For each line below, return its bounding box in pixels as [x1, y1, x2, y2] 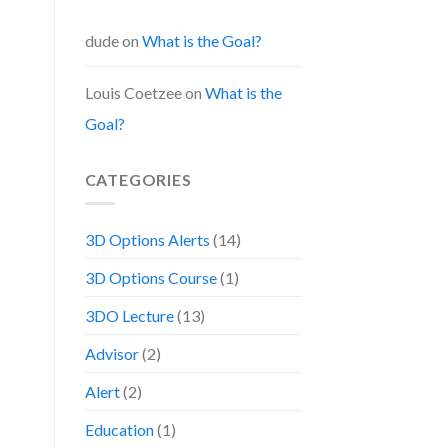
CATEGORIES [84, 169, 192, 189]
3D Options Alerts [84, 230, 210, 250]
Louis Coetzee [84, 82, 182, 102]
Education [84, 420, 154, 440]
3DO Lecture [84, 306, 174, 326]
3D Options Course [84, 268, 217, 288]
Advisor [84, 344, 139, 364]
